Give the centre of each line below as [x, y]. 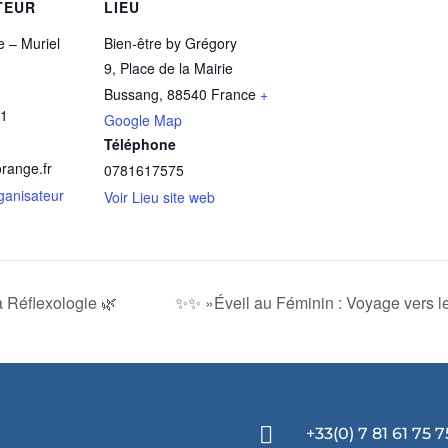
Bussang [131, 94]
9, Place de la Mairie [168, 68]
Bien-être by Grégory [170, 43]
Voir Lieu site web [159, 197]
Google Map [143, 120]
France [233, 94]
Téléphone [140, 144]
